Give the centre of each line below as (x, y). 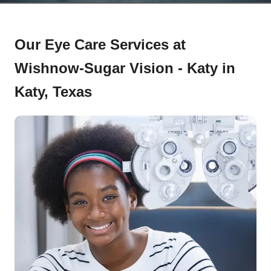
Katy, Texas (53, 91)
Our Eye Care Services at (100, 44)
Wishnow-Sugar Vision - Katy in (125, 68)
